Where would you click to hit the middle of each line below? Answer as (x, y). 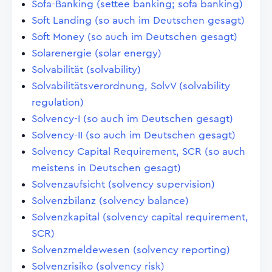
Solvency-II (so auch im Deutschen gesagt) (134, 135)
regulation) (58, 102)
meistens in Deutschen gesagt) (106, 168)
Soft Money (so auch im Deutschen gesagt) (134, 37)
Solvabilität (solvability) (86, 70)
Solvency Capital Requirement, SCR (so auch (138, 151)
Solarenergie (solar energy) (97, 53)
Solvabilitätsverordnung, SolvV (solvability (131, 86)
